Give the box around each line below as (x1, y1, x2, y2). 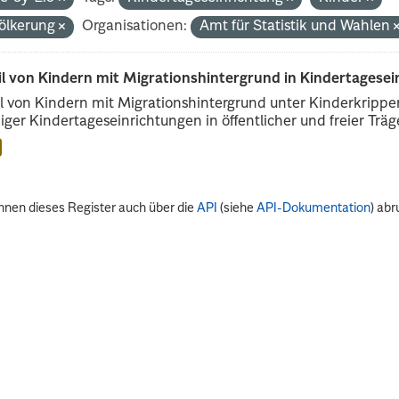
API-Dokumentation (256, 201, 371, 215)
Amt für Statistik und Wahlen (199, 19, 395, 34)
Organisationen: (82, 19, 188, 34)
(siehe (217, 201, 257, 215)
